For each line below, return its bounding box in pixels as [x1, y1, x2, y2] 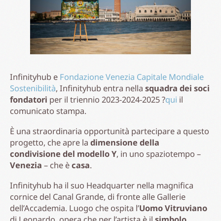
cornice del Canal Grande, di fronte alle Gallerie [10, 190, 185, 202]
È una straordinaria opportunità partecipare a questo [10, 125, 209, 137]
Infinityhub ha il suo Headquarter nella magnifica [10, 179, 193, 191]
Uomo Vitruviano [139, 202, 207, 214]
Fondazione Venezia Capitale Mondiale [60, 71, 204, 82]
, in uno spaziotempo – [116, 147, 201, 159]
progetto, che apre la [10, 136, 90, 148]
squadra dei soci [145, 82, 210, 94]
